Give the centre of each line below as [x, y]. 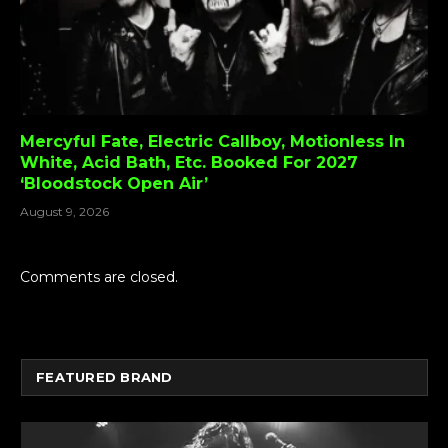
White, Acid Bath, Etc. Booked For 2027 [189, 163]
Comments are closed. [99, 277]
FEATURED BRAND [104, 377]
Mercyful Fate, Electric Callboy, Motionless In [212, 142]
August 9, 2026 [64, 212]
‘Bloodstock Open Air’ [114, 184]
